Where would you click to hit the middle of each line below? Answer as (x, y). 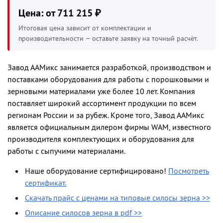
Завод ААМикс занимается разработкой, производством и (109, 68)
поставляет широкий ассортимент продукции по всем (102, 104)
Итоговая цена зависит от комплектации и (85, 28)
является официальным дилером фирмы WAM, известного (109, 128)
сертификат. (46, 183)
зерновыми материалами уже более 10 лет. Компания (101, 92)
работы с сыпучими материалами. (66, 152)
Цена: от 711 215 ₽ (60, 14)
